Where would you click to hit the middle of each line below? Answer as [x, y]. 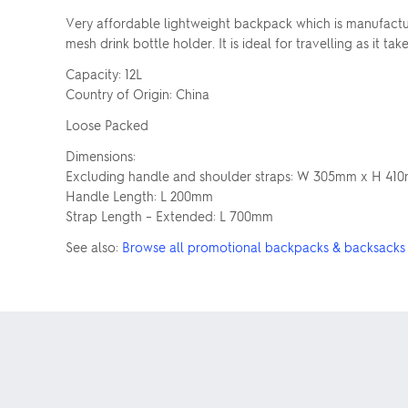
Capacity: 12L [104, 74]
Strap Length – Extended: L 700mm [169, 216]
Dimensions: [101, 156]
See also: [94, 247]
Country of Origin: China [138, 94]
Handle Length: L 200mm [139, 196]
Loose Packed [107, 125]
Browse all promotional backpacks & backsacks [264, 247]
